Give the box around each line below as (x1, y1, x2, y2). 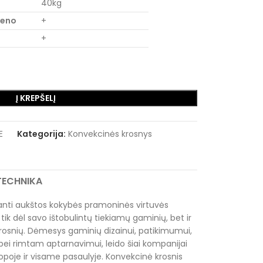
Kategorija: (17, 128, 66, 140)
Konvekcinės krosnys (68, 128, 152, 140)
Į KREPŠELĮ (16, 92, 56, 104)
